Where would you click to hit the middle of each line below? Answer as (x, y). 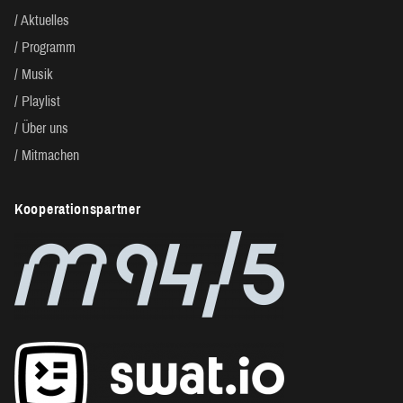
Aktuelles (45, 20)
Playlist (41, 101)
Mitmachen (50, 155)
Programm (49, 47)
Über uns (45, 128)
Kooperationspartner (78, 209)
